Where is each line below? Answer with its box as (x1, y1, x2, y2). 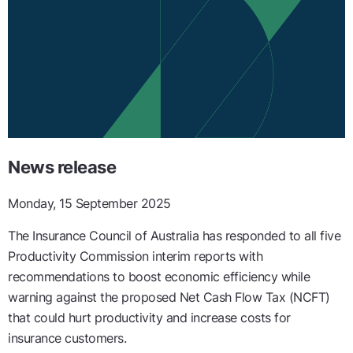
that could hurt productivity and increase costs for (8, 310, 291, 325)
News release (8, 157, 116, 177)
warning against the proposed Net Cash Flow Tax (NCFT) (8, 289, 330, 305)
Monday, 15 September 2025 (8, 195, 171, 211)
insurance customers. (8, 330, 126, 346)
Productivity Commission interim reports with (8, 248, 262, 264)
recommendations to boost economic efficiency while (8, 269, 310, 284)
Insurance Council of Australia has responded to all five (32, 228, 340, 243)
